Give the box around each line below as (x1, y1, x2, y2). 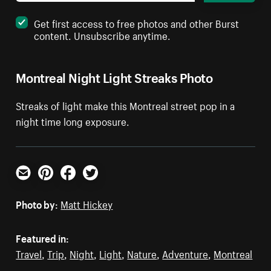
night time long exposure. (16, 112, 130, 128)
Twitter (82, 176, 114, 192)
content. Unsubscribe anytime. (34, 26, 171, 42)
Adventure (162, 244, 209, 261)
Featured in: (16, 229, 70, 245)
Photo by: (16, 195, 59, 211)
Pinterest (38, 176, 78, 192)
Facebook (60, 176, 103, 192)
